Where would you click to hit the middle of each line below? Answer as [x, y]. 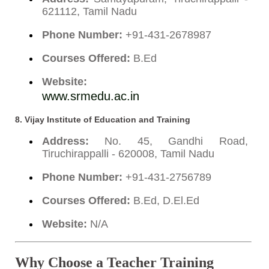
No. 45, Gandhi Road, [168, 141]
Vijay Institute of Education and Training [107, 119]
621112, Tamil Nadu [89, 11]
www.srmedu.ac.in [90, 96]
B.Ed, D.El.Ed [165, 200]
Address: [65, 141]
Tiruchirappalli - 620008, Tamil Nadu [128, 153]
